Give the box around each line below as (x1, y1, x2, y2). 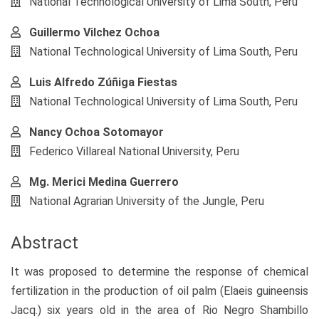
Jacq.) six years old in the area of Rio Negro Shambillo (11, 303, 308, 317)
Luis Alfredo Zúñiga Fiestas (29, 75, 177, 90)
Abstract (11, 233, 78, 253)
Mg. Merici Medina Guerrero (29, 175, 179, 189)
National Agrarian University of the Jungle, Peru (29, 194, 264, 209)
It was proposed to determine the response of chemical (11, 264, 308, 278)
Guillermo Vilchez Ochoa (29, 26, 159, 40)
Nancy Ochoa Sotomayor (29, 125, 164, 140)
